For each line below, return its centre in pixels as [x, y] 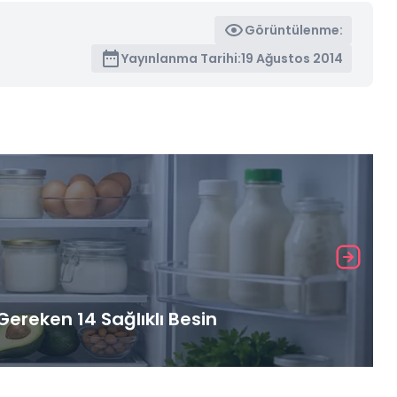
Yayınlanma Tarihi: [182, 58]
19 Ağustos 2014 [292, 58]
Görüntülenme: [294, 30]
